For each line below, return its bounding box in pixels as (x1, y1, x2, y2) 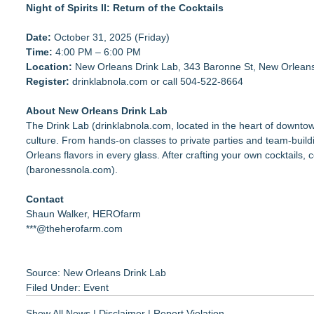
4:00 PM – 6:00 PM (53, 46, 141, 57)
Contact (26, 193, 64, 205)
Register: (26, 76, 69, 87)
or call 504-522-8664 (148, 76, 243, 87)
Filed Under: (26, 282, 83, 293)
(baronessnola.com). (26, 164, 118, 175)
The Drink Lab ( (26, 120, 95, 131)
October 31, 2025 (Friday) (51, 32, 170, 43)
